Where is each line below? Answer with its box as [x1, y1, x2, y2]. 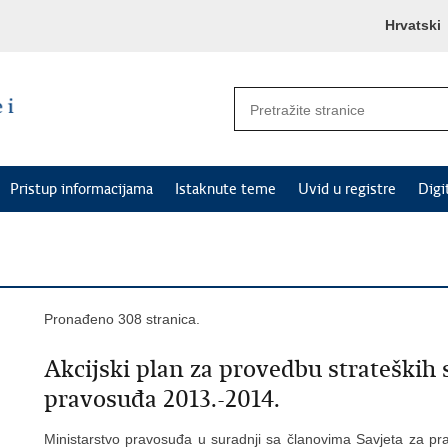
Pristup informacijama [10, 180, 153, 198]
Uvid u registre [298, 180, 396, 198]
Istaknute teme [175, 180, 276, 198]
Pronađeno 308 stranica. [44, 311, 200, 327]
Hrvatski [385, 17, 441, 33]
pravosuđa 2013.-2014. [44, 384, 280, 414]
